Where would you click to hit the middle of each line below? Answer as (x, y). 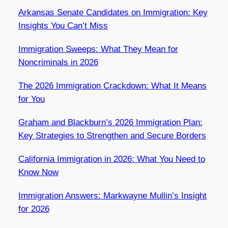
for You (31, 99)
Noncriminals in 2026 (58, 62)
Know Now (38, 172)
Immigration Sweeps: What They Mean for (98, 49)
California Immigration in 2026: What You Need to (111, 159)
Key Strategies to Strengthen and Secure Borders (112, 135)
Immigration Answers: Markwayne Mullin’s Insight (112, 195)
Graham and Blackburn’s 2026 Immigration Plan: (110, 122)
